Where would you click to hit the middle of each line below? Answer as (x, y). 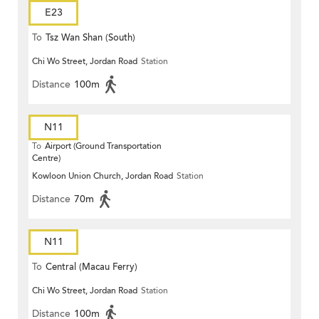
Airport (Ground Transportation (103, 146)
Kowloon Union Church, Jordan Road (103, 176)
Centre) (46, 158)
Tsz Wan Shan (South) (90, 38)
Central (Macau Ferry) (91, 267)
